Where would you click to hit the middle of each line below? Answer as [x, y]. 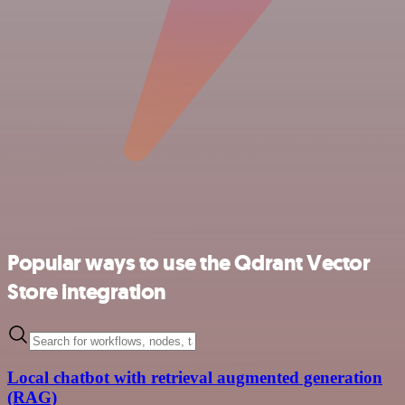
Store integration [87, 292]
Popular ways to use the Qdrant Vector [189, 263]
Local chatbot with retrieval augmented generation [195, 378]
